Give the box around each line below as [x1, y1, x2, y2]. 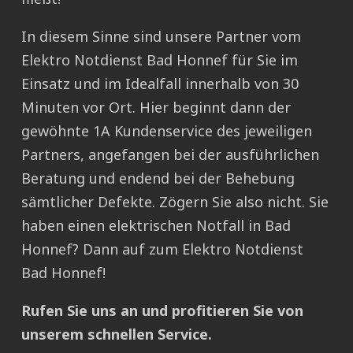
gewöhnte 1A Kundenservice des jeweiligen [21, 121, 312, 141]
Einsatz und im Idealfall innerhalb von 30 [21, 74, 299, 94]
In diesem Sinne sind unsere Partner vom [21, 27, 301, 46]
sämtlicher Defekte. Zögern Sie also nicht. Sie [21, 192, 329, 212]
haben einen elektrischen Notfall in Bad [21, 216, 291, 236]
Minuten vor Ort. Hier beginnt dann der [21, 98, 291, 117]
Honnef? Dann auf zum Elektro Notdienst [21, 240, 303, 259]
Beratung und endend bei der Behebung [21, 169, 295, 188]
